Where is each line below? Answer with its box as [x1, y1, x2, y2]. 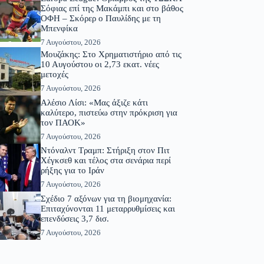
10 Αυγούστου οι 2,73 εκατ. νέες [40, 60, 159, 70]
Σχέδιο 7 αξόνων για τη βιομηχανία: [40, 194, 171, 204]
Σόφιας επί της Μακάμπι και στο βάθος [40, 4, 183, 14]
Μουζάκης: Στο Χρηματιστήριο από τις [40, 49, 181, 60]
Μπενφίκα [40, 24, 78, 34]
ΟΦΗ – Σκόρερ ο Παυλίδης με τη [40, 14, 161, 24]
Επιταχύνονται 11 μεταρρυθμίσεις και [40, 204, 175, 214]
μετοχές [40, 70, 68, 80]
